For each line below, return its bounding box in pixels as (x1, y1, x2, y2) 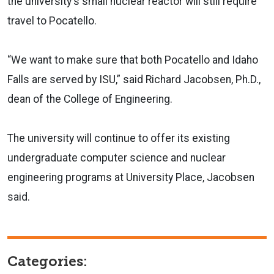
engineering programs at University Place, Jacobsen (7, 171, 254, 183)
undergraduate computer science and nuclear (7, 151, 226, 164)
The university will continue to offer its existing (7, 131, 230, 144)
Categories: (7, 253, 87, 270)
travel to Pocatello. (7, 14, 97, 27)
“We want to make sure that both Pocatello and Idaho (7, 53, 258, 66)
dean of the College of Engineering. (7, 92, 172, 105)
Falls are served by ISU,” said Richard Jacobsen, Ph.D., (7, 73, 261, 86)
